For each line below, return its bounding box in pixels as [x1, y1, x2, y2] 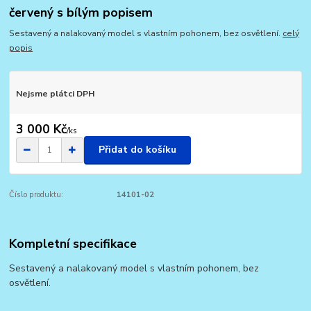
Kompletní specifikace [9, 235, 137, 253]
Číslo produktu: [9, 189, 64, 200]
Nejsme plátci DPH [15, 88, 94, 100]
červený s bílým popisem [9, 3, 153, 21]
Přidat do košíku [99, 143, 176, 157]
